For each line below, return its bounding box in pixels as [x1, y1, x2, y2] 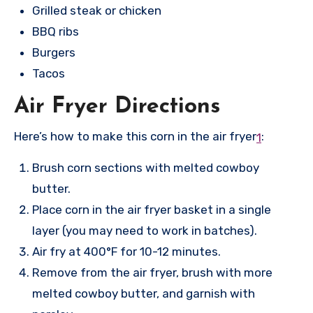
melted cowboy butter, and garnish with [32, 286, 255, 301]
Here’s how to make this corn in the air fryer [14, 129, 256, 144]
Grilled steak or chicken [32, 3, 161, 17]
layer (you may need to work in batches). [32, 224, 257, 238]
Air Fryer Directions [14, 95, 220, 118]
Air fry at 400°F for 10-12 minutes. [32, 245, 221, 259]
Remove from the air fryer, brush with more [32, 265, 272, 280]
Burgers [32, 45, 75, 59]
